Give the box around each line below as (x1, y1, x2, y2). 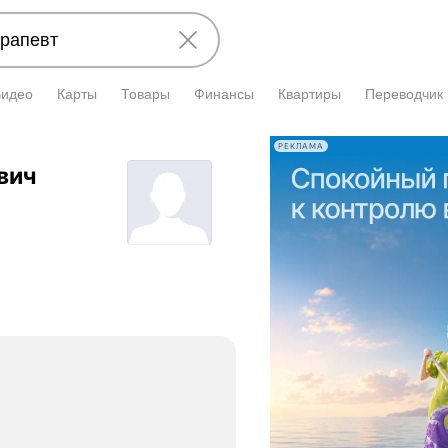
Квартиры (278, 86, 341, 102)
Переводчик (365, 86, 443, 102)
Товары (121, 86, 170, 102)
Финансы (194, 86, 254, 102)
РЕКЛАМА (278, 141, 324, 151)
